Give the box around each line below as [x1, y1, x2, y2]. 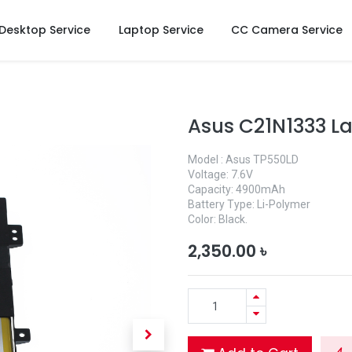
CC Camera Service [230, 22, 343, 38]
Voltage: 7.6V [188, 168, 253, 181]
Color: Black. [188, 213, 247, 225]
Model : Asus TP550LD [188, 153, 299, 166]
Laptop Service [118, 22, 203, 38]
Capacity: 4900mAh [188, 183, 285, 196]
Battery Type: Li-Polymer [188, 198, 310, 211]
